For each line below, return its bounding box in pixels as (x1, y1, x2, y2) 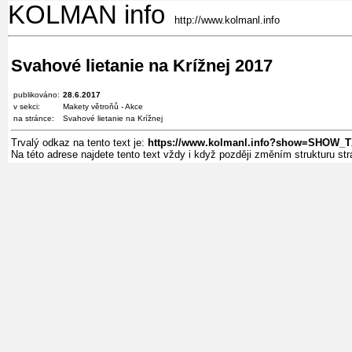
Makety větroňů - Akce (63, 101, 143, 111)
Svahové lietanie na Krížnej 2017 (11, 55, 273, 75)
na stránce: (13, 113, 54, 123)
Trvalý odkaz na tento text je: (11, 136, 148, 148)
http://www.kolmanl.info (165, 14, 280, 26)
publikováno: (13, 90, 60, 99)
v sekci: (13, 101, 40, 111)
